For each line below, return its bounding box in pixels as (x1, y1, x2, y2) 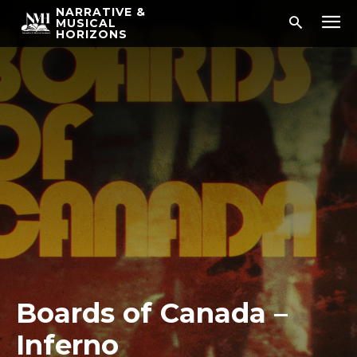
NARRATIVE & (56, 5, 146, 19)
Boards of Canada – (16, 296, 288, 330)
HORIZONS (56, 27, 127, 41)
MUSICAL (56, 16, 116, 30)
